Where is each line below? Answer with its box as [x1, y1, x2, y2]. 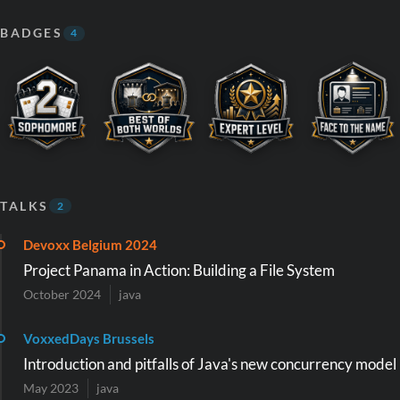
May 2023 [23, 381, 79, 396]
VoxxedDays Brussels [23, 329, 154, 346]
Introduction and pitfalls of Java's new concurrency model [23, 354, 396, 373]
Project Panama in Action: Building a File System [23, 260, 335, 279]
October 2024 [23, 287, 101, 303]
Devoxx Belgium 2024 [23, 236, 157, 253]
